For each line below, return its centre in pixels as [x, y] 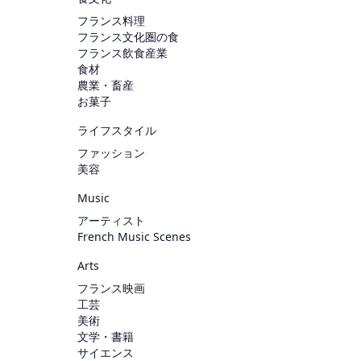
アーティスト [111, 220]
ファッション [111, 152]
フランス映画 [111, 288]
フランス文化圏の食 [128, 36]
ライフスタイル [117, 130]
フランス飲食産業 [122, 52]
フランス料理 [111, 20]
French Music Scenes [134, 236]
